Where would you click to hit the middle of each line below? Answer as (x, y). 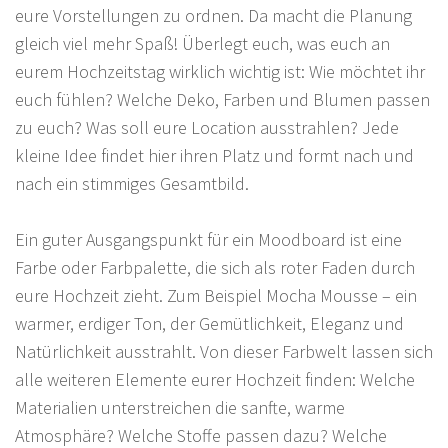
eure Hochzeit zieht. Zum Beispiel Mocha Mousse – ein (216, 295)
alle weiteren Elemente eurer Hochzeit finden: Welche (215, 379)
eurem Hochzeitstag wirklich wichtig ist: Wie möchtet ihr (220, 71)
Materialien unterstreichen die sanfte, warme (180, 407)
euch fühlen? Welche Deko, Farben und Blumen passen (222, 99)
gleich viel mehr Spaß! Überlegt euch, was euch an (202, 43)
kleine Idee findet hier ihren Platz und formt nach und (214, 155)
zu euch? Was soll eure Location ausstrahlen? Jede (207, 127)
